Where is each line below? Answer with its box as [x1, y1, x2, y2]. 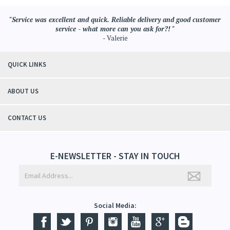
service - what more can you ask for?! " [55, 20, 175, 30]
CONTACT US [8, 109, 46, 119]
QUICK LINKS [8, 56, 46, 65]
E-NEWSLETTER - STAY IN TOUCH [50, 146, 180, 158]
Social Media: [93, 197, 137, 206]
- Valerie [102, 29, 128, 39]
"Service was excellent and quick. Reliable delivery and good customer [9, 11, 221, 21]
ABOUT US [8, 83, 39, 92]
